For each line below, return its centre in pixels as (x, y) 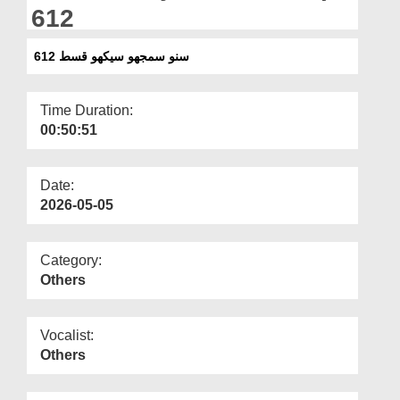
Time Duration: (87, 110)
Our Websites (55, 42)
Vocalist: (67, 335)
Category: (71, 260)
